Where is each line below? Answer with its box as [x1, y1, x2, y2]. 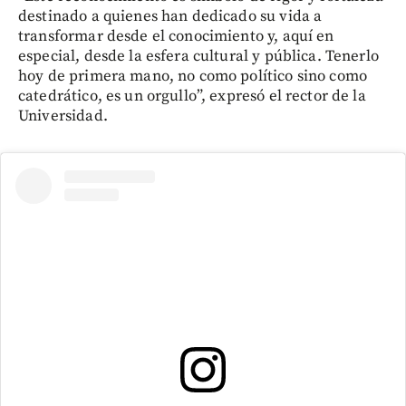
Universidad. [18, 106, 108, 127]
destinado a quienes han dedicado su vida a [18, 6, 323, 27]
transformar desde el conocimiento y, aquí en [18, 26, 334, 47]
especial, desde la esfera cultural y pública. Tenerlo [18, 46, 379, 67]
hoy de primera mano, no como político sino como [18, 66, 368, 87]
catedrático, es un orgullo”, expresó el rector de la [18, 86, 366, 107]
